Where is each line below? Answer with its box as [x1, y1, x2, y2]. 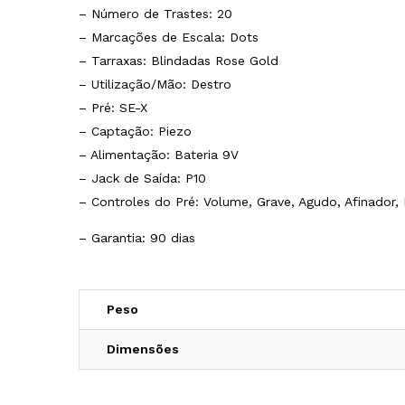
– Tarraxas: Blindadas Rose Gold [79, 52, 278, 68]
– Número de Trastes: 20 [79, 5, 232, 21]
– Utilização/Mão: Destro [79, 76, 231, 91]
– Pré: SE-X [79, 99, 147, 115]
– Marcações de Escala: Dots [79, 29, 259, 44]
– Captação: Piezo [79, 123, 192, 138]
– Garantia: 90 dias [79, 230, 195, 245]
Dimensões [107, 341, 179, 356]
